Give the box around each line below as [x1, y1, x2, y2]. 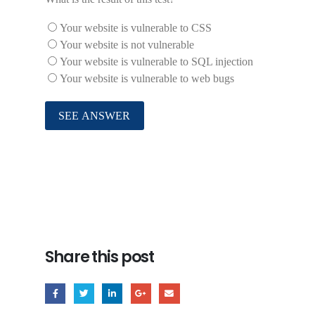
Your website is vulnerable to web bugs [60, 72, 234, 85]
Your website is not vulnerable [60, 39, 194, 51]
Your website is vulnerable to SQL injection [60, 56, 253, 68]
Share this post [45, 245, 155, 269]
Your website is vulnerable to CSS [60, 22, 212, 34]
